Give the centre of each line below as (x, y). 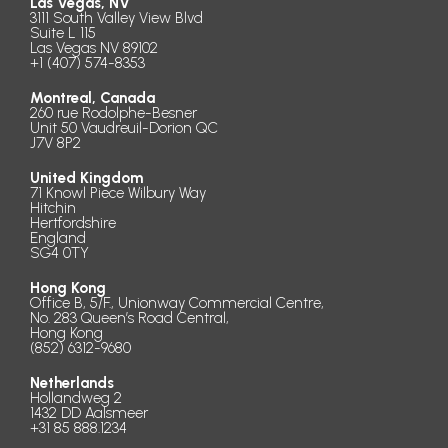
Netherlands (72, 383)
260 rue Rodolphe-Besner (113, 113)
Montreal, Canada (92, 98)
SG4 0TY (59, 253)
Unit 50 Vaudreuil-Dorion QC (124, 128)
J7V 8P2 (55, 143)
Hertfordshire (73, 223)
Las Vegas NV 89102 (94, 48)
